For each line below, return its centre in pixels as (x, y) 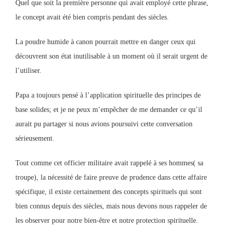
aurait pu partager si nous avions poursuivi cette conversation (104, 124)
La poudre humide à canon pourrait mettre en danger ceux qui (106, 42)
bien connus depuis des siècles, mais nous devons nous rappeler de (111, 206)
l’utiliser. (28, 71)
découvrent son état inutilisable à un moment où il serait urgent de (111, 56)
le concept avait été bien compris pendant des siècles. (92, 17)
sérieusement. (35, 138)
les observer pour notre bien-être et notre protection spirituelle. (107, 221)
